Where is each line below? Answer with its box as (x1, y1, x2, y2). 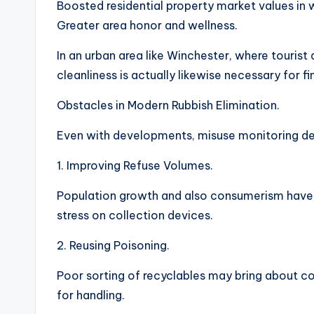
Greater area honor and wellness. (57, 18, 238, 32)
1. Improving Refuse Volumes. (57, 158, 213, 172)
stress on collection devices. (57, 208, 213, 222)
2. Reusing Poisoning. (57, 238, 170, 252)
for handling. (57, 288, 125, 302)
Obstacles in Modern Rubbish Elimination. (57, 98, 280, 112)
